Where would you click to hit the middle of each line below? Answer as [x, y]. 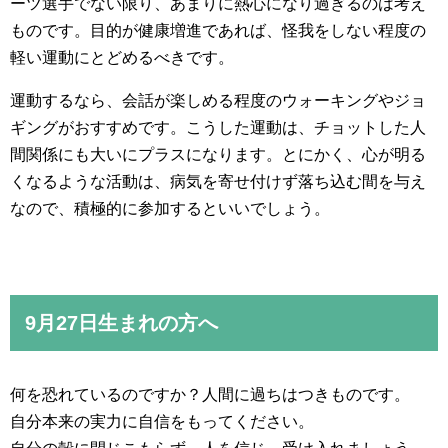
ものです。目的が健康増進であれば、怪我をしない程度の [218, 31]
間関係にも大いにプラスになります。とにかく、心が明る [218, 155]
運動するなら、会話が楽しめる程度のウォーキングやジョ [218, 101]
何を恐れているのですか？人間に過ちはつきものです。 [210, 395]
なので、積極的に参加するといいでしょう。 [170, 209]
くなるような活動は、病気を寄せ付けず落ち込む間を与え [218, 182]
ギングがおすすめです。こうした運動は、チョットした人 [218, 128]
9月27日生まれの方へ [121, 323]
